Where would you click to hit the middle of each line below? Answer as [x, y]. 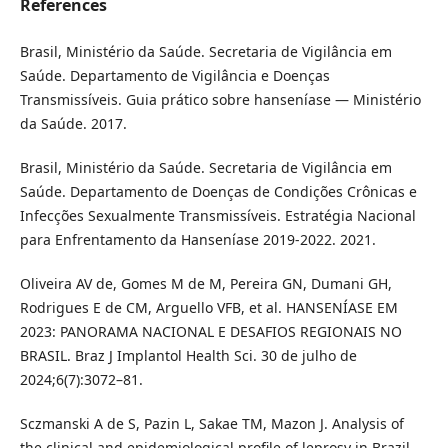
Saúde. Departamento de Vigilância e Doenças [174, 75]
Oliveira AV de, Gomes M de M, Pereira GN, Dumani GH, [205, 283]
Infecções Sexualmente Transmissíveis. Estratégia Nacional [217, 215]
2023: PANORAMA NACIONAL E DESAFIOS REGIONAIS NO [210, 331]
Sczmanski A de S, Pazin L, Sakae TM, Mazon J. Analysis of [211, 423]
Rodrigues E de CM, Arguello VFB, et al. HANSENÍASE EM [208, 307]
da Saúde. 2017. [73, 123]
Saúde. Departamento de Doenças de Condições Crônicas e [218, 191]
